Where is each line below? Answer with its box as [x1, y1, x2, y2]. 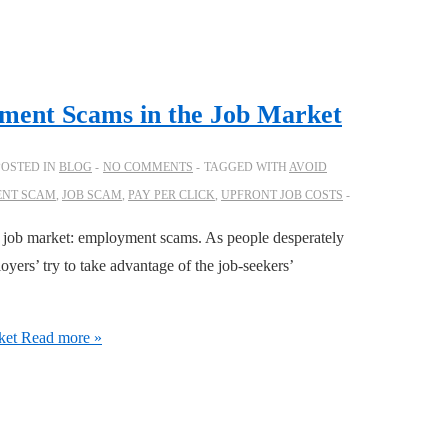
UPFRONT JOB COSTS [221, 188, 343, 203]
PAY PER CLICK [128, 188, 215, 203]
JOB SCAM [62, 188, 122, 203]
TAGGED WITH [204, 160, 289, 175]
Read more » [17, 329, 102, 347]
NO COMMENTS [103, 160, 193, 175]
